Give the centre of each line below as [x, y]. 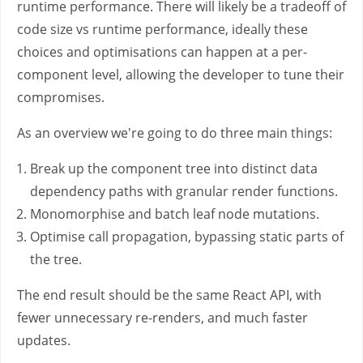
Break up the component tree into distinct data [174, 169]
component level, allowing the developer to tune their [181, 75]
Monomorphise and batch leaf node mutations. [175, 214]
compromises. [61, 97]
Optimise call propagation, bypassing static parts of [187, 237]
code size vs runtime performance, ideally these [162, 29]
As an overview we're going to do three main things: [175, 133]
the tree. [56, 259]
